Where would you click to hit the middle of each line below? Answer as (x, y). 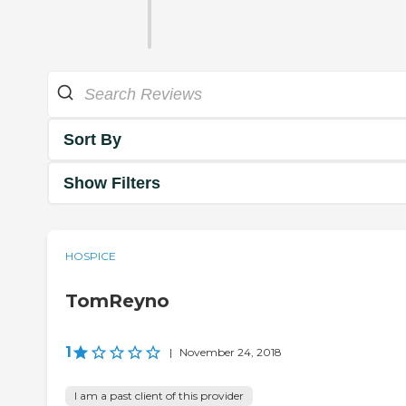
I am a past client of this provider (159, 396)
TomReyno (117, 301)
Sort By (92, 139)
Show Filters (112, 183)
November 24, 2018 (231, 353)
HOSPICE (91, 256)
